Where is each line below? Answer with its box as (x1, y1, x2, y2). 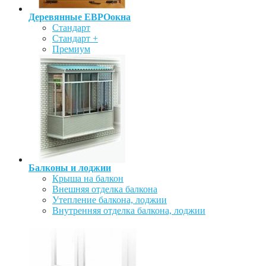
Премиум (52, 43, 90, 54)
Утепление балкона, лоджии (52, 194, 167, 205)
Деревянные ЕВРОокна (28, 11, 131, 22)
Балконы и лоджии (28, 162, 111, 173)
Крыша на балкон (52, 173, 123, 183)
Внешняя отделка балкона (52, 183, 157, 194)
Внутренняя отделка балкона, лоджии (52, 205, 205, 216)
